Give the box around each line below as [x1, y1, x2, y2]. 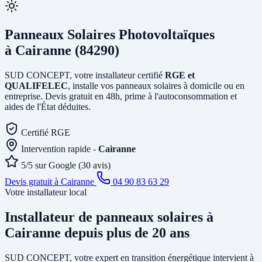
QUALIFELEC [5, 80, 68, 91]
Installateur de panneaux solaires [5, 209, 206, 225]
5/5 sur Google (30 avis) [21, 160, 111, 170]
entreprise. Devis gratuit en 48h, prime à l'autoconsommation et [5, 91, 237, 101]
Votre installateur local [5, 187, 87, 197]
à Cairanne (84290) [5, 42, 119, 58]
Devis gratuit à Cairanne [5, 176, 96, 187]
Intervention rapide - [21, 143, 98, 154]
